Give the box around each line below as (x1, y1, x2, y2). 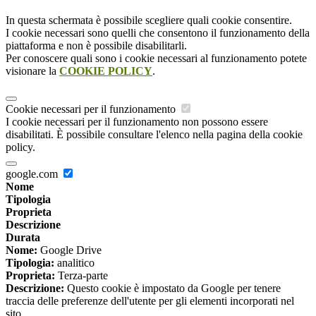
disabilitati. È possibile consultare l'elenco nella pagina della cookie (6, 128, 303, 141)
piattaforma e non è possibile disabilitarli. (6, 39, 187, 52)
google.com (6, 168, 61, 181)
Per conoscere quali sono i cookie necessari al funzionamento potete (6, 52, 307, 65)
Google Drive (37, 244, 102, 257)
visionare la (6, 65, 59, 78)
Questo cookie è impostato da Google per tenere (64, 282, 281, 295)
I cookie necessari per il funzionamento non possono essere (6, 116, 268, 128)
